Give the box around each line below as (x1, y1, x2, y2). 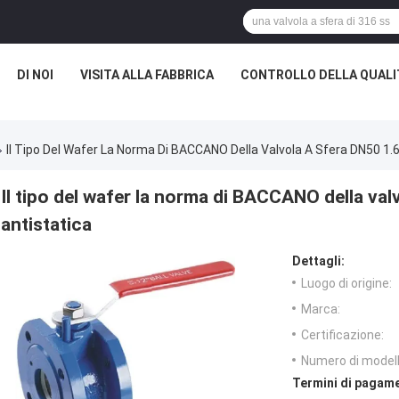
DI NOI (17, 68, 53, 82)
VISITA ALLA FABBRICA (80, 68, 214, 82)
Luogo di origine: (301, 276, 392, 291)
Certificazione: (301, 328, 384, 343)
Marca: (301, 302, 340, 317)
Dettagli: (292, 254, 345, 269)
